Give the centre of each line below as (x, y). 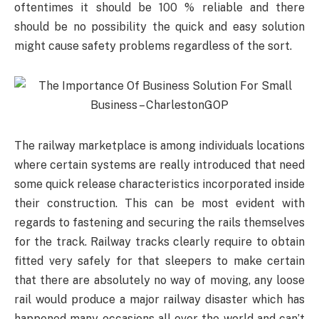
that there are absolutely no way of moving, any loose (159, 281)
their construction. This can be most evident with (159, 204)
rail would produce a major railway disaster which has (159, 300)
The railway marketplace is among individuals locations (159, 146)
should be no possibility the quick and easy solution (159, 26)
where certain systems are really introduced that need (159, 165)
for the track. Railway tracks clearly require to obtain (159, 242)
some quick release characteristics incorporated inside (159, 184)
